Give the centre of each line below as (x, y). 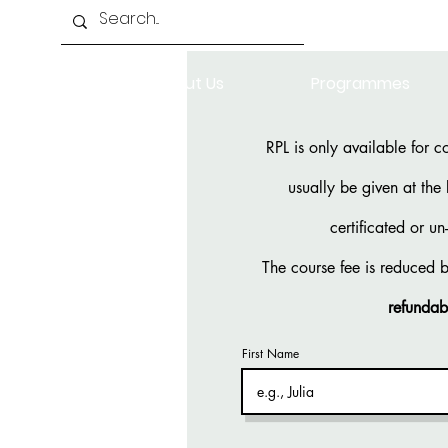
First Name (270, 353)
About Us (188, 83)
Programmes (360, 83)
